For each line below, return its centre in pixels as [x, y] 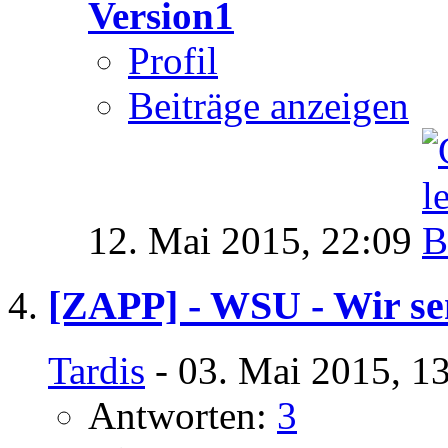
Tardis [96, 370]
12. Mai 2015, [204, 241]
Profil [173, 61]
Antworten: [182, 415]
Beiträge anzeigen [268, 106]
